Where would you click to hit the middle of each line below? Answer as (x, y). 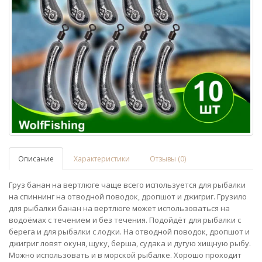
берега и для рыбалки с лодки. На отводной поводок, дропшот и (129, 232)
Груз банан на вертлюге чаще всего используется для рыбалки (127, 185)
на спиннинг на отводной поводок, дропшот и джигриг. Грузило (128, 197)
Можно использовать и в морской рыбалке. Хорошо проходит (125, 255)
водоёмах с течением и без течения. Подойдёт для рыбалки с (125, 220)
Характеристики (102, 159)
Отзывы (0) (168, 159)
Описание (36, 159)
